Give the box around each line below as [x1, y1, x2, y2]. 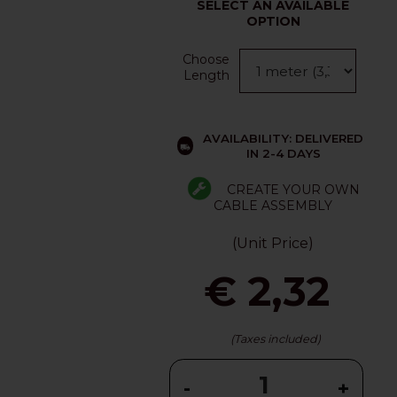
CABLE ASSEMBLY [214, 197, 333, 214]
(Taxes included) [230, 332, 321, 346]
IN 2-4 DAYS [245, 145, 321, 160]
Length [183, 66, 230, 83]
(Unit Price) [232, 234, 315, 253]
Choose [183, 51, 230, 67]
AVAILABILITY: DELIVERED [203, 130, 364, 145]
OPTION [245, 12, 300, 29]
